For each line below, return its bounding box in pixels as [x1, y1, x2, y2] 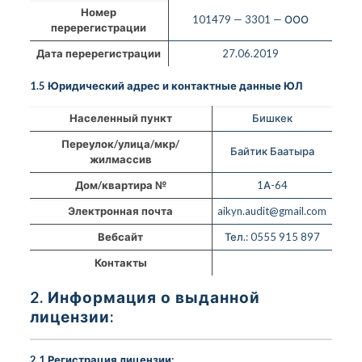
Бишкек [251, 111, 293, 124]
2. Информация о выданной [29, 287, 260, 306]
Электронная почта [68, 204, 174, 217]
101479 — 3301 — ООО [192, 12, 309, 26]
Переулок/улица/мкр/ [61, 137, 180, 150]
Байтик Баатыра [229, 144, 314, 158]
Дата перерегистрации [36, 46, 162, 60]
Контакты [94, 255, 147, 269]
